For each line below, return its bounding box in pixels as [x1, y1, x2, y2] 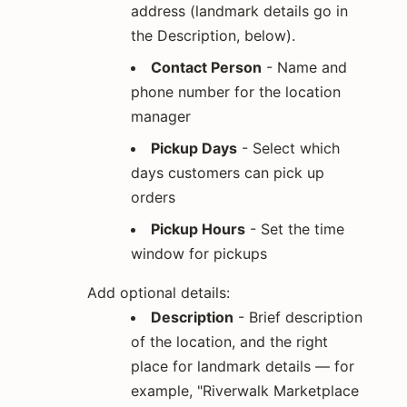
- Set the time [245, 219, 344, 238]
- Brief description [233, 307, 362, 326]
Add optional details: [87, 283, 230, 302]
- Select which [237, 138, 340, 157]
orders [131, 187, 175, 206]
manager [131, 106, 191, 125]
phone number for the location [131, 82, 341, 101]
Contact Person [151, 57, 262, 76]
